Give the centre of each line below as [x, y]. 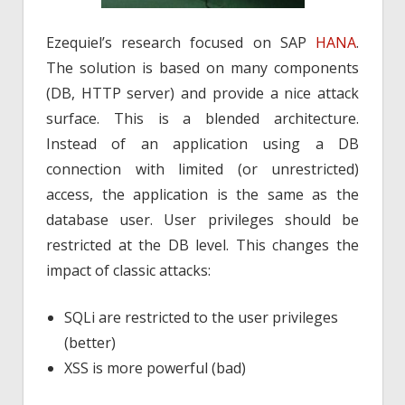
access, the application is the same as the [202, 194]
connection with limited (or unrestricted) [202, 169]
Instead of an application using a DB [202, 143]
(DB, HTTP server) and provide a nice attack [202, 93]
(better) [90, 342]
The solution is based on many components [202, 67]
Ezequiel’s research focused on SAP [181, 42]
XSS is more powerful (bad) [155, 367]
